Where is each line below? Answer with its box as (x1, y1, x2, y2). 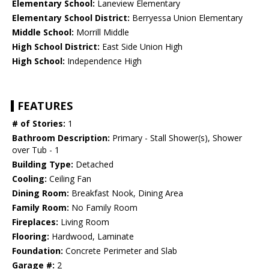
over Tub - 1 (12, 144, 59, 156)
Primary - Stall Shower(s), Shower (110, 132, 242, 144)
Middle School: (12, 26, 74, 38)
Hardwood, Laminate (49, 231, 134, 243)
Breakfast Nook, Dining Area (69, 187, 183, 199)
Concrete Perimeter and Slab (63, 245, 177, 257)
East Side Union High (100, 41, 183, 53)
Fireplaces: (12, 216, 58, 228)
